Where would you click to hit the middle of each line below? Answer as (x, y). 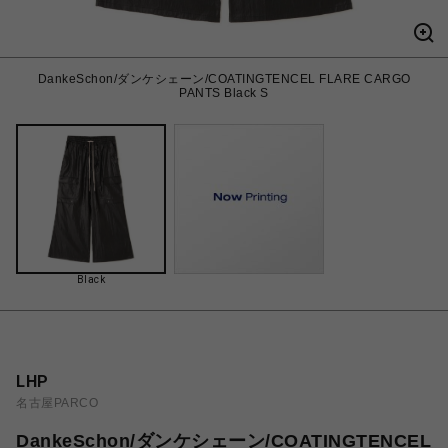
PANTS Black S (224, 93)
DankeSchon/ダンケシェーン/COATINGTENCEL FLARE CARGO (224, 79)
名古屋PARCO (57, 403)
